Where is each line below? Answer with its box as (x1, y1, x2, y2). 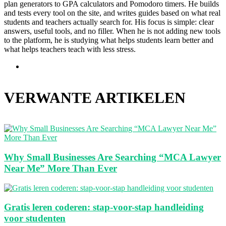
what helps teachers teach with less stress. (4, 45, 136, 54)
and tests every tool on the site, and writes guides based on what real (4, 9, 220, 18)
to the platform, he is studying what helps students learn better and (4, 36, 213, 45)
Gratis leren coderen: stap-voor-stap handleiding (4, 202, 204, 213)
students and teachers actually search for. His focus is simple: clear (4, 18, 214, 27)
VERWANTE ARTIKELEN (4, 89, 186, 106)
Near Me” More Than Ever (4, 162, 117, 174)
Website (24, 62, 49, 71)
